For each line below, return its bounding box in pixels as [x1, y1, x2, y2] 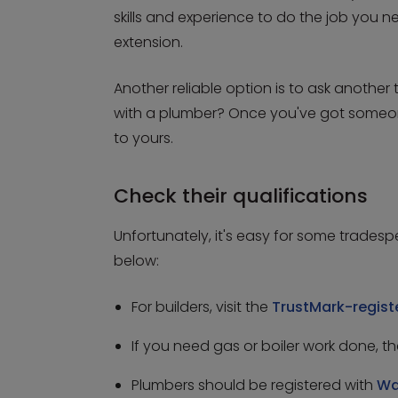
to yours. [114, 128, 177, 148]
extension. [114, 32, 183, 52]
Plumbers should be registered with [131, 375, 377, 395]
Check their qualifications [114, 182, 368, 210]
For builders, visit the [131, 297, 272, 317]
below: [114, 251, 159, 271]
